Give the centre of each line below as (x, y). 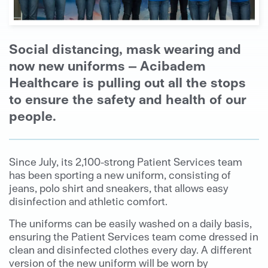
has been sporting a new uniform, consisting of (120, 174)
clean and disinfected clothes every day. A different (130, 249)
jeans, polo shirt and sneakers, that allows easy (119, 187)
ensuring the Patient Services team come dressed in (134, 236)
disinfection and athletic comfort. (88, 200)
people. (33, 115)
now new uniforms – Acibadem (107, 65)
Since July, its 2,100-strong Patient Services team (126, 161)
